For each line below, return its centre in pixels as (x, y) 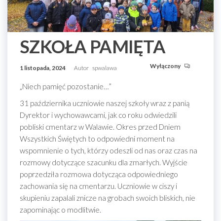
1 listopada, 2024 (43, 68)
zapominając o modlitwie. (60, 210)
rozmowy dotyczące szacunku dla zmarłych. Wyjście (104, 163)
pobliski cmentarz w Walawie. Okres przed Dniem (100, 127)
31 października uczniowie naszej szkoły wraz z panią (105, 103)
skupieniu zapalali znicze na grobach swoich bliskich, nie (108, 198)
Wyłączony (166, 66)
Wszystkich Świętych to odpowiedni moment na (97, 139)
